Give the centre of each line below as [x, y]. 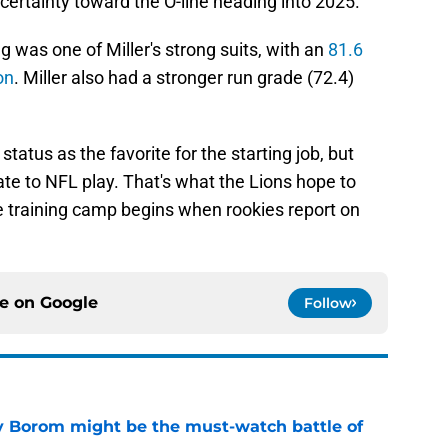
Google [69, 303]
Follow [328, 303]
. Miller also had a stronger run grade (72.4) [184, 78]
